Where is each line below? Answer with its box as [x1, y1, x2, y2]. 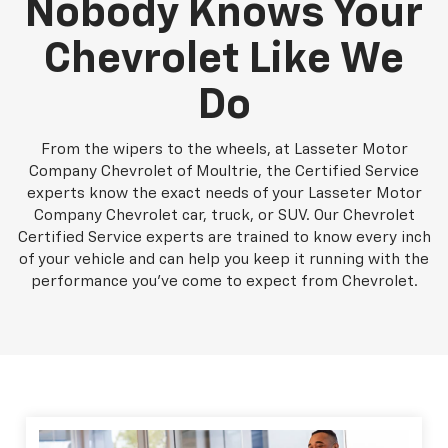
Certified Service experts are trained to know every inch [17, 230, 431, 246]
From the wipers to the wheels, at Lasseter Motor [40, 142, 408, 158]
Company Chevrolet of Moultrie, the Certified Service [29, 164, 419, 180]
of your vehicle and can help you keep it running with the [19, 252, 429, 268]
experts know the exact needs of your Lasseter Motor [26, 186, 422, 202]
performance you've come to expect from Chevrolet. [30, 274, 418, 290]
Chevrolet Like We [44, 39, 404, 82]
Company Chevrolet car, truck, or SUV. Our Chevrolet [33, 208, 415, 224]
